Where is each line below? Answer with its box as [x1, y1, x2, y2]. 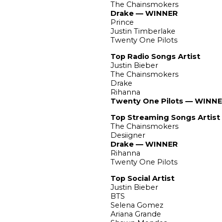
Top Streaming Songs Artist [110, 112, 220, 122]
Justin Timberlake [110, 26, 175, 36]
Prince [110, 17, 134, 27]
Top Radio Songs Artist [110, 52, 200, 61]
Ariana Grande [110, 209, 161, 219]
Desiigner [110, 130, 145, 140]
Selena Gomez [110, 200, 164, 210]
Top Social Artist [110, 173, 174, 183]
